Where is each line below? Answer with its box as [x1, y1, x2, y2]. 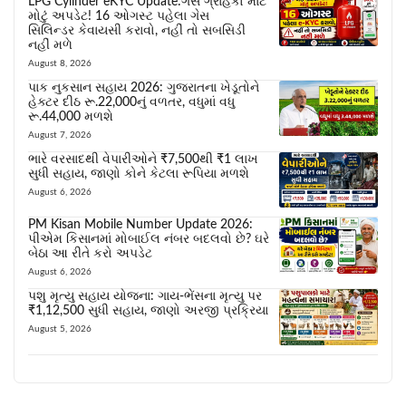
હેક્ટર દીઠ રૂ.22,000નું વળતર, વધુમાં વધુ [28, 95, 235, 109]
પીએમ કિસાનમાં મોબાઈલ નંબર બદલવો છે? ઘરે [28, 233, 269, 246]
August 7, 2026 [28, 130, 92, 140]
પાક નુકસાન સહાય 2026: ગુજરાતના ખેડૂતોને [28, 81, 259, 94]
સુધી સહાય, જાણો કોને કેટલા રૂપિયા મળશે [28, 167, 249, 180]
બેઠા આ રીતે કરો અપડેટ [28, 247, 152, 261]
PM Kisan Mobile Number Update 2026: [28, 218, 253, 232]
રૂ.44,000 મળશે [28, 110, 113, 123]
